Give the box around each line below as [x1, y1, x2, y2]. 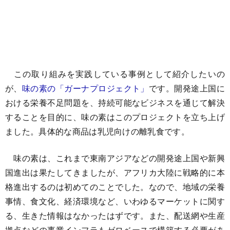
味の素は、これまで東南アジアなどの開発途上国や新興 [5, 152, 225, 164]
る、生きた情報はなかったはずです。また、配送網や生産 [5, 209, 225, 221]
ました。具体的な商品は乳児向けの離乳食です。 [5, 125, 190, 137]
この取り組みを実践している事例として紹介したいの [5, 68, 225, 80]
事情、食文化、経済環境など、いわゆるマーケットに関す [5, 195, 225, 207]
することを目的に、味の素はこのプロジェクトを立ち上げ [5, 111, 225, 123]
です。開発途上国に [148, 82, 225, 94]
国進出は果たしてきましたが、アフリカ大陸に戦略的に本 [5, 166, 225, 178]
